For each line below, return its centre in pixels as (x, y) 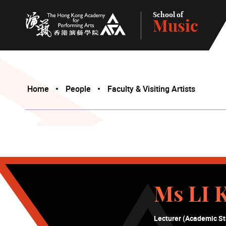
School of (168, 15)
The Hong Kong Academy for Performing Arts (95, 42)
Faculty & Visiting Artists (151, 89)
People (78, 89)
